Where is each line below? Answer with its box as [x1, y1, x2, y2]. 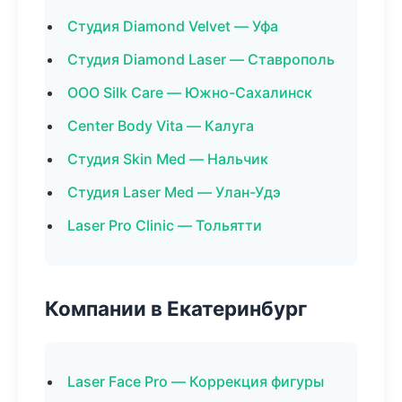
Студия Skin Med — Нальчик [67, 150, 268, 168]
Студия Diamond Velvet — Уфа [67, 17, 278, 35]
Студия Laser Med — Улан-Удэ [67, 183, 281, 201]
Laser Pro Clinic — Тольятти [67, 216, 262, 234]
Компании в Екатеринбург [45, 296, 307, 320]
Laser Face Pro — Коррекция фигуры [67, 372, 324, 390]
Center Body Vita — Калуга [67, 117, 254, 135]
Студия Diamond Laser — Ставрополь [67, 50, 335, 68]
